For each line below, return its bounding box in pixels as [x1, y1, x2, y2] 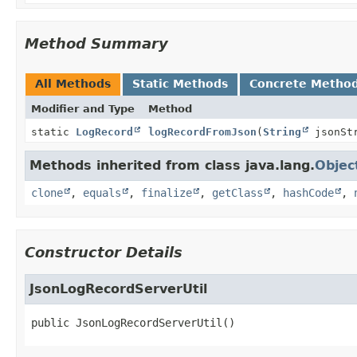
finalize [141, 186, 192, 199]
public [31, 316, 69, 329]
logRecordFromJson [148, 125, 257, 138]
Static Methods [132, 76, 228, 90]
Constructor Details [25, 243, 182, 261]
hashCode [283, 186, 334, 199]
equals [83, 186, 121, 199]
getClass [212, 186, 263, 199]
